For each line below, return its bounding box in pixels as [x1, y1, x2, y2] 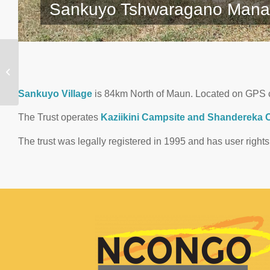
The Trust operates [18, 112, 101, 123]
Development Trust [21, 74, 87, 83]
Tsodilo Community [21, 61, 88, 71]
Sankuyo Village [18, 88, 92, 99]
